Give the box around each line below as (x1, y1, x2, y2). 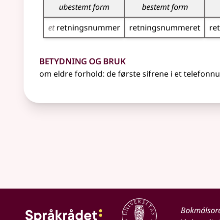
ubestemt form (59, 1, 110, 12)
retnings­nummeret (129, 22, 200, 33)
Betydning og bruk (39, 52, 126, 68)
